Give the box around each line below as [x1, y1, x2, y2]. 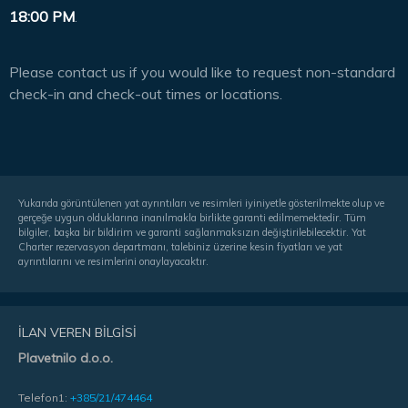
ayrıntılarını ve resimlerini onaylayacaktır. [18, 255, 209, 269]
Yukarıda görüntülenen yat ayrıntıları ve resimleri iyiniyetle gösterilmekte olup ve [18, 197, 384, 210]
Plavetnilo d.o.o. [18, 349, 113, 366]
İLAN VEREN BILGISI [18, 323, 137, 341]
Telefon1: [18, 391, 70, 405]
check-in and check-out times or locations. [9, 85, 282, 103]
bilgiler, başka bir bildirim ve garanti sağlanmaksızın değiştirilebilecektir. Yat [18, 226, 366, 240]
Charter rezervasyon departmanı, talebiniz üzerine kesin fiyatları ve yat [18, 240, 342, 254]
